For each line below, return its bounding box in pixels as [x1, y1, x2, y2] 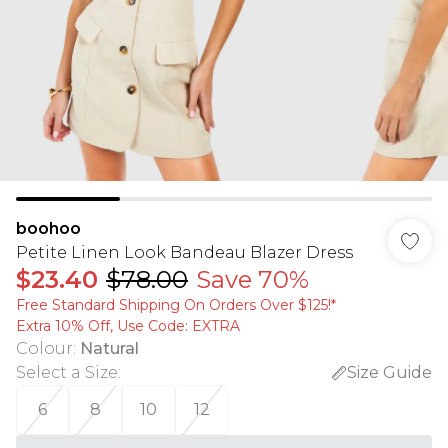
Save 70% [196, 265, 309, 294]
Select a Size [16, 363, 118, 382]
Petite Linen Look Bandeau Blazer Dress [16, 243, 353, 262]
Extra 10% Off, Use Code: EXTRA [16, 317, 240, 335]
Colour [16, 339, 73, 358]
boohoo [16, 219, 81, 238]
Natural [80, 339, 139, 358]
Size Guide [347, 363, 432, 382]
